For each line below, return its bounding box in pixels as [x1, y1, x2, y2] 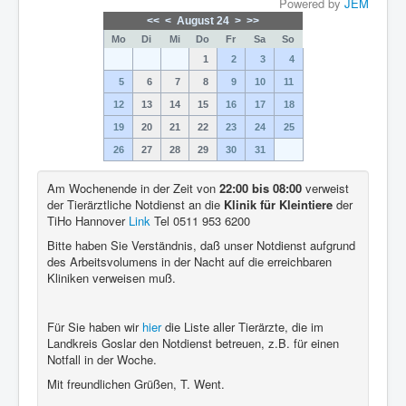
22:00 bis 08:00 [219, 179, 302, 197]
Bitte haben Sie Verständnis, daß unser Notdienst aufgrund [47, 237, 355, 254]
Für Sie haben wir [47, 318, 142, 335]
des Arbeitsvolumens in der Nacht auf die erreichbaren [47, 253, 332, 270]
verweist [302, 179, 349, 197]
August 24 [177, 14, 229, 27]
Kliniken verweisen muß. [47, 269, 176, 286]
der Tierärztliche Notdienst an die [47, 196, 224, 213]
